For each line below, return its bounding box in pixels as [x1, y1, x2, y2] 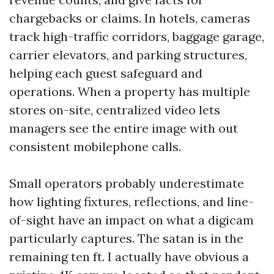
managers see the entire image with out [9, 120, 238, 136]
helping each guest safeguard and [9, 65, 202, 81]
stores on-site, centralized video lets [9, 102, 220, 117]
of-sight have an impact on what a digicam [9, 212, 254, 228]
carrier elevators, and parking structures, [9, 47, 247, 62]
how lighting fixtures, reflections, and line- [9, 194, 254, 209]
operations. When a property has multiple [9, 84, 250, 99]
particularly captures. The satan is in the [9, 231, 243, 246]
